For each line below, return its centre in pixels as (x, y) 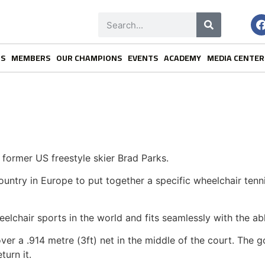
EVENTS (143, 58)
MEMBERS (31, 58)
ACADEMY (183, 58)
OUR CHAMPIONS (89, 58)
